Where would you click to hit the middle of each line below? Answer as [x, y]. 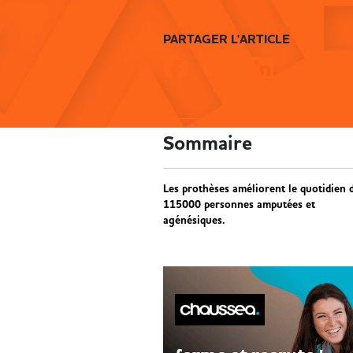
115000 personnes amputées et [239, 205]
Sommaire [208, 143]
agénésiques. [194, 221]
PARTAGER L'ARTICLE [227, 39]
